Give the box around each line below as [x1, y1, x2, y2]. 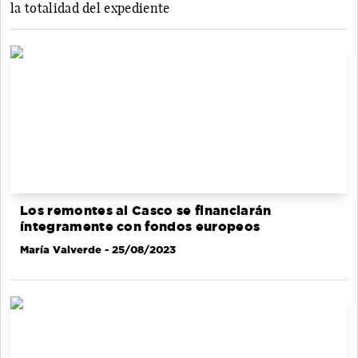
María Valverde [20, 243, 101, 255]
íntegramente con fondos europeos [20, 219, 261, 233]
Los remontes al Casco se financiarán [20, 203, 272, 217]
